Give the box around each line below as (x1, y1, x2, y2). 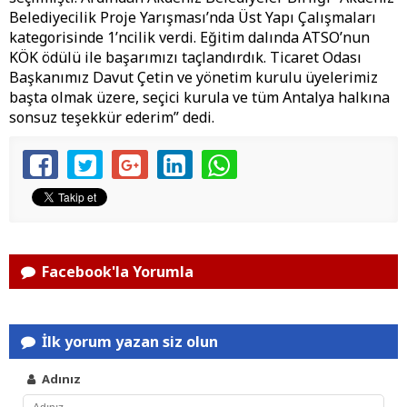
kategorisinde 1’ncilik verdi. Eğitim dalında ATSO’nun (9, 27, 370, 48)
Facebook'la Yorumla (38, 262, 194, 283)
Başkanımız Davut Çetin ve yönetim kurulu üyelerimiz (9, 67, 378, 88)
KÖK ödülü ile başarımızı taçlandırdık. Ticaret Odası (9, 47, 362, 68)
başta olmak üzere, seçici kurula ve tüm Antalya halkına (9, 87, 390, 108)
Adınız (39, 371, 82, 388)
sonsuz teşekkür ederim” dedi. (9, 107, 214, 128)
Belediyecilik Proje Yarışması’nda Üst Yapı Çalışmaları (9, 7, 376, 28)
